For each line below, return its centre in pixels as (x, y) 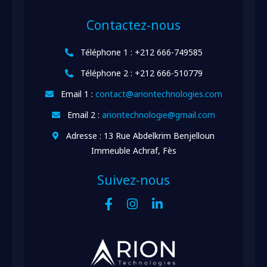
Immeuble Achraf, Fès (133, 150)
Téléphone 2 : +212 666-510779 (140, 73)
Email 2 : (83, 114)
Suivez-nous (133, 180)
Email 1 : (77, 94)
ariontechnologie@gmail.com (159, 114)
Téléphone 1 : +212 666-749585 (140, 52)
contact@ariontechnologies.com (159, 94)
